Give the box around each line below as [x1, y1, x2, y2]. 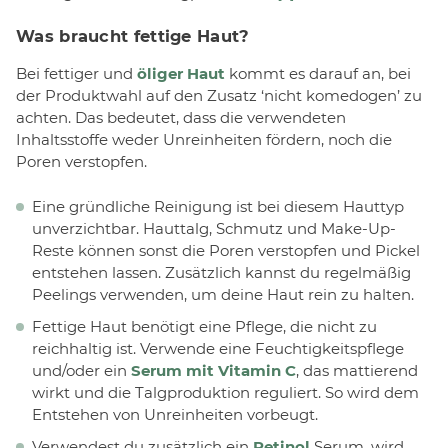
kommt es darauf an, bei [225, 64, 411, 84]
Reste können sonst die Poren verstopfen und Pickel [32, 240, 420, 260]
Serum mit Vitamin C [131, 360, 296, 380]
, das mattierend [296, 360, 418, 380]
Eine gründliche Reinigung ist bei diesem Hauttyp [32, 196, 404, 216]
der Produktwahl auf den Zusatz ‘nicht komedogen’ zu [16, 86, 422, 106]
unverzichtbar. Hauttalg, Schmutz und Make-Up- [32, 218, 396, 238]
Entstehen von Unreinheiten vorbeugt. [32, 404, 318, 424]
